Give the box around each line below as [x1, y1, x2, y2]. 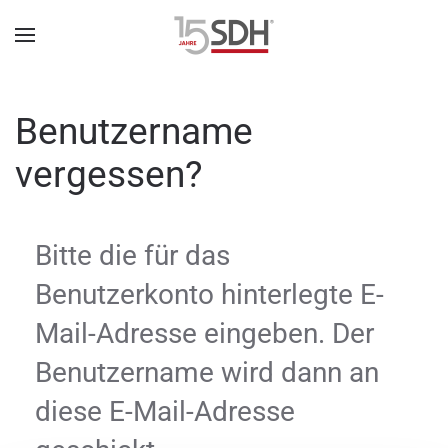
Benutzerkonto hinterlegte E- [35, 278, 384, 311]
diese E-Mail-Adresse [35, 395, 295, 428]
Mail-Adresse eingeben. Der [35, 317, 374, 350]
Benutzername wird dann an [35, 356, 379, 389]
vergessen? [15, 153, 202, 196]
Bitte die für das [35, 239, 230, 272]
